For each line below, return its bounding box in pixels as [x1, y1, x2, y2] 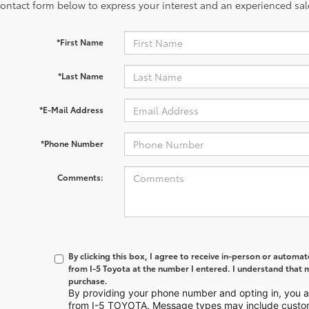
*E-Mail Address [39, 103, 103, 115]
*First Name [56, 36, 103, 48]
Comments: [57, 171, 103, 183]
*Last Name [57, 70, 103, 81]
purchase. [68, 275, 108, 286]
